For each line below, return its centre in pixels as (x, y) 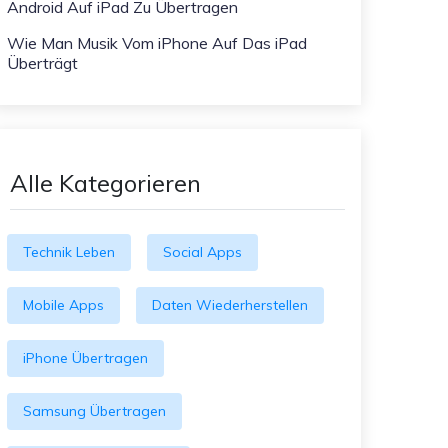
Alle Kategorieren (105, 183)
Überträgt (42, 63)
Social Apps (202, 252)
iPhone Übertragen (85, 358)
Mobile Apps (63, 305)
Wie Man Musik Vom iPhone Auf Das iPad (157, 43)
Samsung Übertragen (94, 411)
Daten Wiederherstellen (230, 305)
